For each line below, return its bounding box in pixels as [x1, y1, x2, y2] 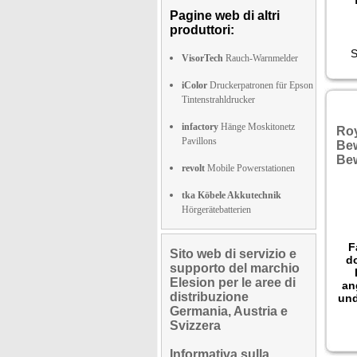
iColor [182, 80, 207, 91]
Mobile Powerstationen [205, 163, 295, 174]
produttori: [170, 23, 234, 37]
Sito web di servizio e [170, 247, 296, 261]
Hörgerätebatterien [182, 204, 251, 215]
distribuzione [170, 290, 249, 304]
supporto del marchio [170, 261, 300, 275]
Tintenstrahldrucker [182, 94, 255, 105]
